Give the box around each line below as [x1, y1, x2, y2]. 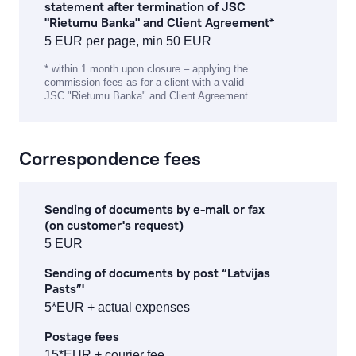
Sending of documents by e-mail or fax [44, 201, 265, 217]
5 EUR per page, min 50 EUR [44, 34, 211, 48]
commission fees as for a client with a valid [44, 76, 244, 88]
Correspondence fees [19, 146, 201, 170]
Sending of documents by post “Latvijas [44, 265, 270, 281]
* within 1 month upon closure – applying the [44, 63, 248, 75]
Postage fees [44, 328, 119, 344]
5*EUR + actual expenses [44, 300, 190, 314]
